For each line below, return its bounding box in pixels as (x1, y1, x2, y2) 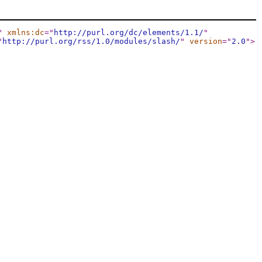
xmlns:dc (7, 28, 44, 37)
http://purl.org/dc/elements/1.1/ (54, 28, 204, 37)
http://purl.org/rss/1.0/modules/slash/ (2, 37, 180, 46)
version (189, 37, 222, 46)
